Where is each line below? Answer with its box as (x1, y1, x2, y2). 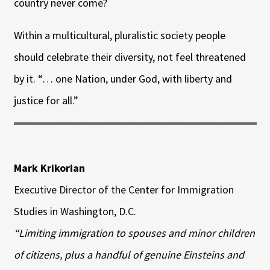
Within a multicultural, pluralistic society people (13, 28, 225, 42)
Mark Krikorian (13, 160, 85, 175)
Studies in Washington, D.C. (13, 204, 136, 218)
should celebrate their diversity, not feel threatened (13, 49, 246, 64)
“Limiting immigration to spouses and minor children (13, 225, 255, 240)
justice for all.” (13, 93, 78, 107)
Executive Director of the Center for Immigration (13, 182, 234, 196)
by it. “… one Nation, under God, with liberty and (13, 71, 232, 86)
